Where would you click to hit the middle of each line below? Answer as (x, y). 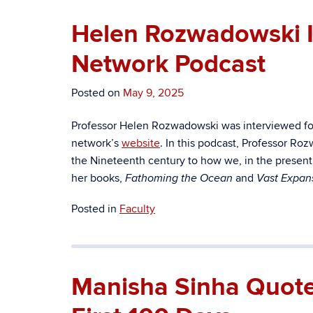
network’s (96, 143)
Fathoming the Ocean (180, 179)
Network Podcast (168, 64)
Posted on (97, 93)
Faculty (137, 209)
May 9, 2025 (153, 93)
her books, (98, 178)
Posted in (95, 209)
